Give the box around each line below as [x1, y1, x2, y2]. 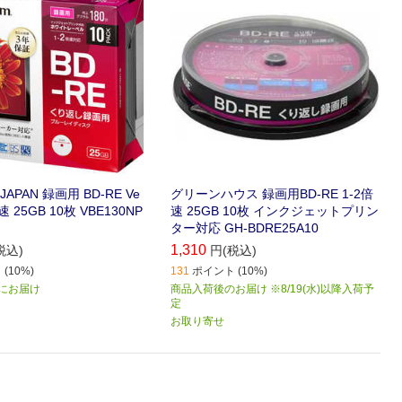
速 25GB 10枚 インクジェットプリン [170, 204, 380, 219]
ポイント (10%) [192, 265, 268, 278]
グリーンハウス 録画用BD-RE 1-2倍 [170, 187, 374, 202]
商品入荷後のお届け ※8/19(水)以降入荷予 [170, 283, 375, 296]
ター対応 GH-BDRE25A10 [170, 221, 319, 236]
